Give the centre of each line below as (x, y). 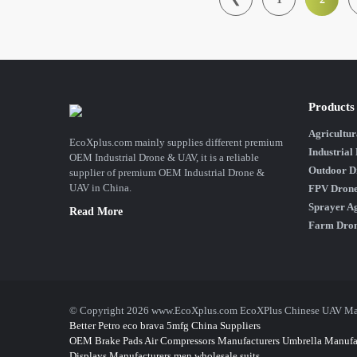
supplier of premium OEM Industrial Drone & (167, 173)
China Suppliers (226, 326)
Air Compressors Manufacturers (212, 341)
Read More (96, 212)
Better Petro (95, 326)
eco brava (143, 326)
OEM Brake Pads (106, 341)
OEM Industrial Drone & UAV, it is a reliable (164, 157)
